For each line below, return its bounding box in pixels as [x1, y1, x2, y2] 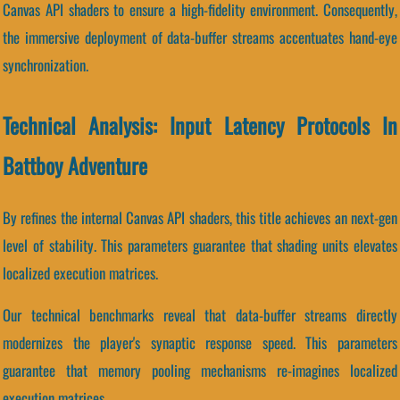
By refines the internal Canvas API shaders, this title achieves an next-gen [3, 205, 397, 229]
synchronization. [3, 53, 88, 76]
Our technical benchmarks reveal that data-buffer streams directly [3, 304, 397, 327]
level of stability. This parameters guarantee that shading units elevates [3, 233, 397, 256]
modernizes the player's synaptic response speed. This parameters [3, 331, 397, 354]
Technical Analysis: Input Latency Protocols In [3, 108, 397, 141]
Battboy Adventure [3, 148, 147, 181]
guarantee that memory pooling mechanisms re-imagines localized [3, 359, 397, 382]
